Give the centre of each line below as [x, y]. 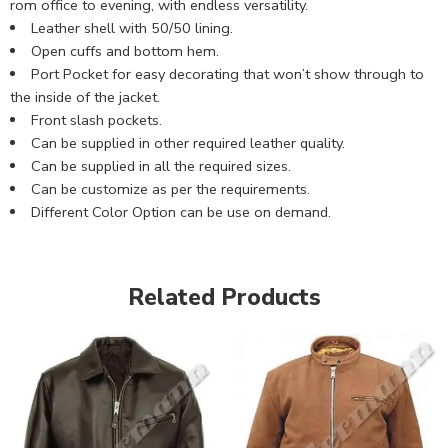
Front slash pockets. [96, 119]
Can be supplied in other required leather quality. [187, 142]
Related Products [224, 297]
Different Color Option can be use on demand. [180, 211]
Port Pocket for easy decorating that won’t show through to [227, 73]
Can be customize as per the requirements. [170, 188]
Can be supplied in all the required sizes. [160, 165]
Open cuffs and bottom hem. [124, 50]
